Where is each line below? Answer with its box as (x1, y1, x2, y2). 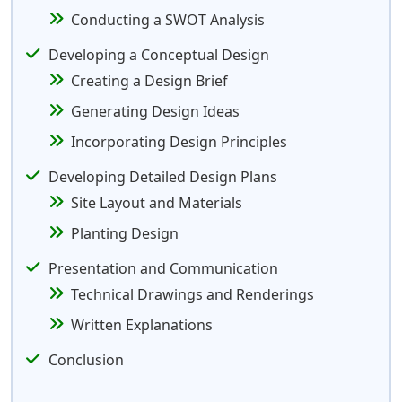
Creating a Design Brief (71, 71, 228, 91)
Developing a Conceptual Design (48, 45, 269, 65)
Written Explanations (71, 315, 213, 335)
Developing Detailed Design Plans (48, 167, 277, 187)
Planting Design (71, 223, 179, 243)
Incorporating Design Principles (71, 132, 287, 152)
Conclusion (48, 350, 124, 370)
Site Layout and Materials (71, 193, 242, 213)
